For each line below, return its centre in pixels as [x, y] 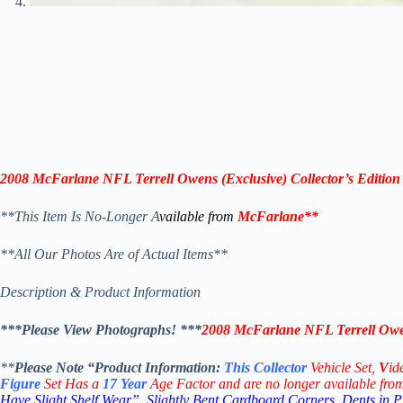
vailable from [198, 217]
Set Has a [72, 384]
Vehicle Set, [345, 368]
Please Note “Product [80, 368]
